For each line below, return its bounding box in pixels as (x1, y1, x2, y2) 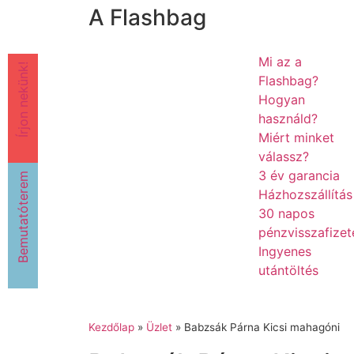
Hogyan (258, 92, 305, 108)
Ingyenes (258, 243, 311, 260)
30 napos (258, 205, 314, 222)
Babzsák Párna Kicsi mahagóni (184, 321, 340, 334)
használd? (258, 111, 318, 127)
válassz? (258, 149, 309, 165)
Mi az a (258, 54, 302, 70)
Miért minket (258, 130, 334, 146)
